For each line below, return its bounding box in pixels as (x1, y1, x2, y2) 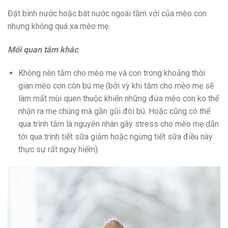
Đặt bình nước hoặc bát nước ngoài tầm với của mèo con (8, 9, 207, 19)
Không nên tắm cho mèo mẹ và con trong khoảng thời (18, 68, 205, 78)
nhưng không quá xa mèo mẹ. (8, 21, 110, 32)
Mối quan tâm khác (8, 45, 78, 55)
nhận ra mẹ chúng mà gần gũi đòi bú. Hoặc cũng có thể (18, 106, 210, 116)
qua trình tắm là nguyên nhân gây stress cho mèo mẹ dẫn (18, 119, 219, 129)
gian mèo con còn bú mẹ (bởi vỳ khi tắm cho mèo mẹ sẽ (18, 80, 214, 91)
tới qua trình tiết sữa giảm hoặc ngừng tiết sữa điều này (18, 131, 213, 141)
